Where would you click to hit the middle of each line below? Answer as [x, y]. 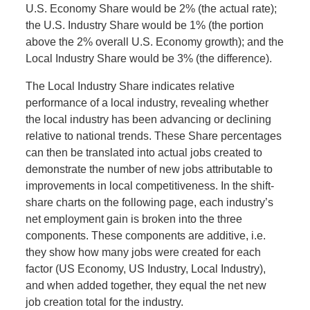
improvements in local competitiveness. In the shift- [150, 186]
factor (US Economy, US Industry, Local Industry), [146, 269]
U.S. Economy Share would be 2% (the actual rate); [152, 9]
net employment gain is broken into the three [134, 219]
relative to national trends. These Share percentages [154, 136]
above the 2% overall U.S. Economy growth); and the [155, 42]
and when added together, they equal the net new [146, 286]
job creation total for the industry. [105, 302]
